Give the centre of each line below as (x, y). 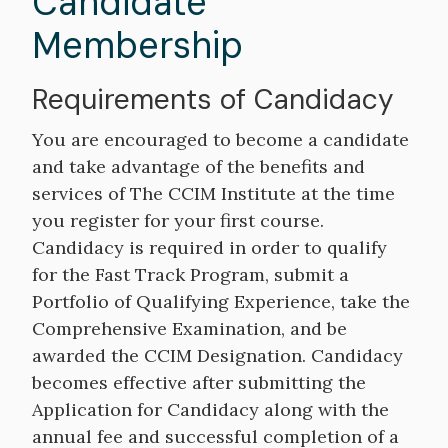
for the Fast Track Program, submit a (190, 274)
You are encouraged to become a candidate (220, 139)
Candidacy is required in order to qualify (209, 247)
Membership (137, 45)
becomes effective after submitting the (199, 382)
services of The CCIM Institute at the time (213, 193)
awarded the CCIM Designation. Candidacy (217, 355)
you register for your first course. (178, 220)
